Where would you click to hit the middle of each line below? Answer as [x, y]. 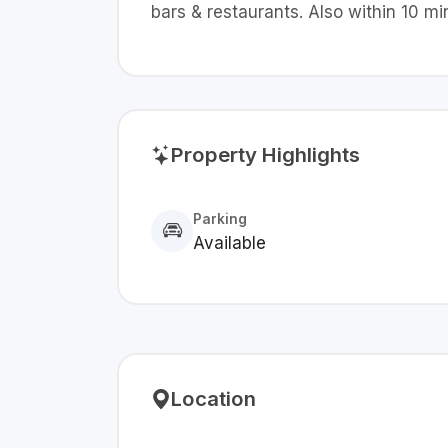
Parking [220, 219]
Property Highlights [265, 154]
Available [229, 243]
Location [213, 398]
